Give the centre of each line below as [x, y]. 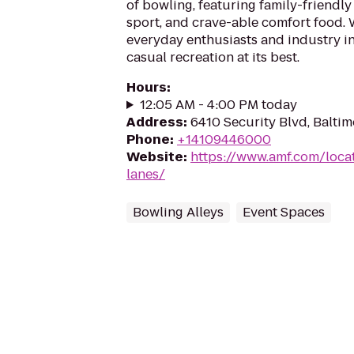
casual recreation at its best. [213, 57]
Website [155, 157]
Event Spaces [284, 212]
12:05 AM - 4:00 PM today [218, 105]
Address [155, 122]
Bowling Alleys [178, 212]
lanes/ [146, 174]
